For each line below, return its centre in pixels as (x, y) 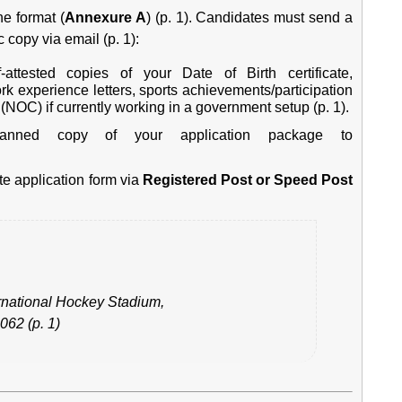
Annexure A (105, 17)
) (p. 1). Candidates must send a (249, 17)
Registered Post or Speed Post (248, 180)
